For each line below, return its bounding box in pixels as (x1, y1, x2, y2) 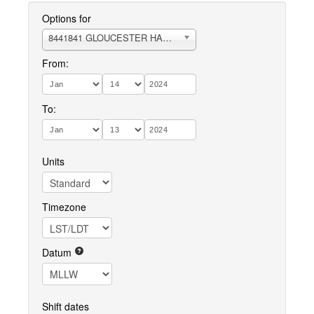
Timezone (42, 200, 86, 214)
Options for (42, 11, 91, 25)
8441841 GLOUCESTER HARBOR (48, 31, 189, 44)
